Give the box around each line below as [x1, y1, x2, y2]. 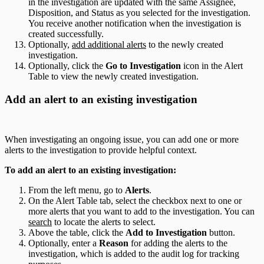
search [28, 216, 52, 227]
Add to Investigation [126, 227, 207, 237]
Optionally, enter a [28, 237, 99, 248]
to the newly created [146, 39, 223, 50]
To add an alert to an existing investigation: [5, 164, 176, 175]
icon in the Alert [181, 61, 243, 71]
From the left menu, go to [28, 184, 125, 195]
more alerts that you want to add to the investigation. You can [28, 206, 255, 216]
